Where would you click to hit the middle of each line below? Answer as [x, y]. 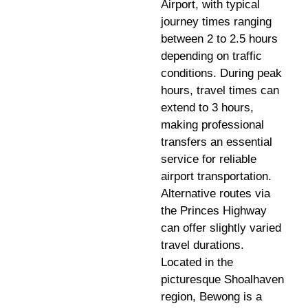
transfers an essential [217, 142]
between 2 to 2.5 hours [219, 38]
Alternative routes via [216, 193]
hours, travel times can [220, 90]
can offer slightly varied [221, 228]
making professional [212, 124]
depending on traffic [211, 56]
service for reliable [209, 159]
